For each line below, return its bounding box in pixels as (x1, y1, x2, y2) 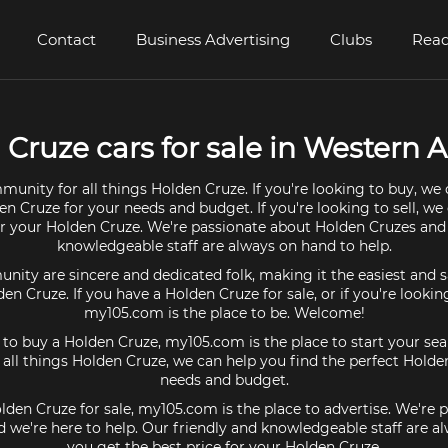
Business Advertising (136, 30, 290, 49)
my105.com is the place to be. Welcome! (83, 304, 365, 322)
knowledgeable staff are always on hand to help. (56, 237, 392, 255)
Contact (37, 30, 96, 49)
